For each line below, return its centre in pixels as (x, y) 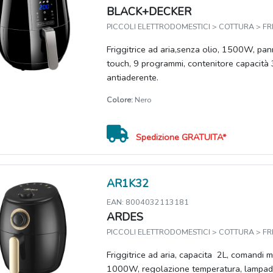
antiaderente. (133, 78)
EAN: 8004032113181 (148, 202)
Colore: (120, 100)
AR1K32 (128, 184)
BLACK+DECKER (149, 12)
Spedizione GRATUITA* (181, 137)
